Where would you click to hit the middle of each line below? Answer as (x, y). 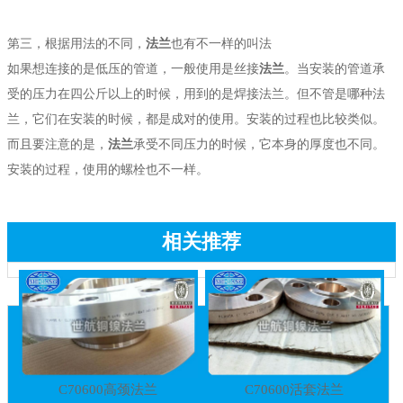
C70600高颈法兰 (108, 389)
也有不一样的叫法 (221, 43)
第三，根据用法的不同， (76, 43)
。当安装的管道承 (335, 68)
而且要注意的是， (58, 144)
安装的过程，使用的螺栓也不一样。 (108, 169)
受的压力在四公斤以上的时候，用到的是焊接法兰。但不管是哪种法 (196, 94)
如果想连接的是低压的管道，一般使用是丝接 (133, 68)
